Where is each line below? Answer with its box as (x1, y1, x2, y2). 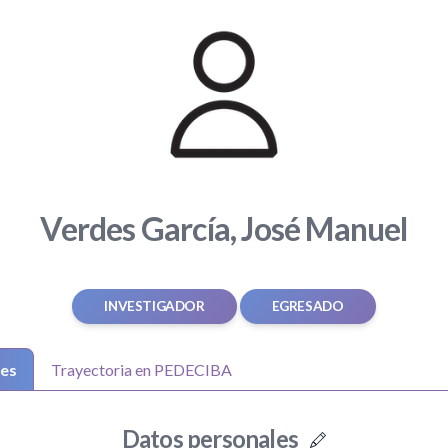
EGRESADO (271, 298, 344, 315)
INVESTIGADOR (104, 298, 205, 315)
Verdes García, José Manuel (40, 209, 408, 249)
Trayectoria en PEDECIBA (51, 360, 232, 380)
